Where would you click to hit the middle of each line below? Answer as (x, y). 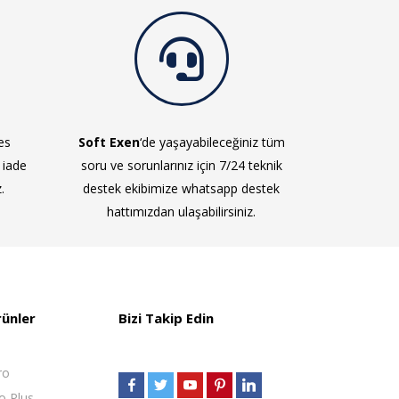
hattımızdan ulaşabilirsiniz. (181, 212)
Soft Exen (109, 142)
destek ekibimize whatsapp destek (181, 188)
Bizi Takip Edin (166, 318)
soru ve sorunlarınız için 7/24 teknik (181, 165)
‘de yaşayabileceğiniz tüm (212, 142)
